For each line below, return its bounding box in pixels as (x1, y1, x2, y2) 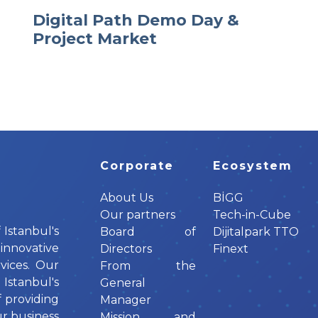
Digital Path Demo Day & (33, 10, 239, 30)
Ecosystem (213, 158, 292, 172)
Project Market (33, 28, 157, 48)
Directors (100, 242, 152, 256)
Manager (100, 293, 151, 307)
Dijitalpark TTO (213, 225, 299, 239)
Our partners (100, 208, 175, 222)
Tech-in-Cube (213, 208, 291, 222)
